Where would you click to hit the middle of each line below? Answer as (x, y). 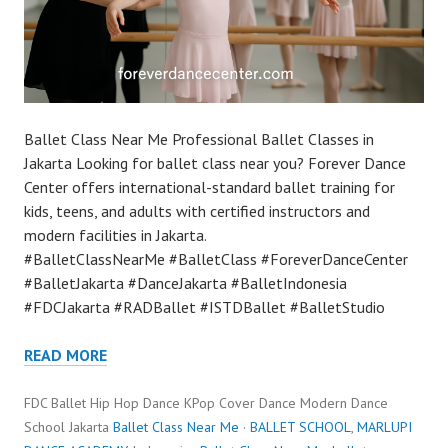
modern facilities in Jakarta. (115, 235)
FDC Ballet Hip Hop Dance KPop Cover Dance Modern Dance (206, 403)
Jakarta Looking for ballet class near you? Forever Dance (215, 163)
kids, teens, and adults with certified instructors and (197, 211)
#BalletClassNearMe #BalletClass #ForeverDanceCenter (216, 259)
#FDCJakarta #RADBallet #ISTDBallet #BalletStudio (204, 307)
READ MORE (65, 355)
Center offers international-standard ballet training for (209, 187)
